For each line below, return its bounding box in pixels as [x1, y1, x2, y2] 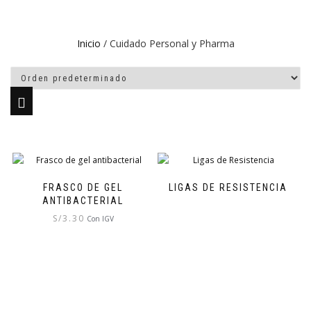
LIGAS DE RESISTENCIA [169, 181, 287, 193]
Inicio [76, 37, 101, 50]
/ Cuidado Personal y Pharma [100, 37, 235, 50]
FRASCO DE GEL [43, 181, 123, 193]
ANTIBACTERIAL [42, 194, 124, 206]
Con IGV [86, 213, 114, 224]
